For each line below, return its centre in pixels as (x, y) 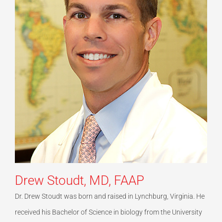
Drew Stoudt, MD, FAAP (80, 180)
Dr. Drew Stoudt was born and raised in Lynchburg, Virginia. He (110, 196)
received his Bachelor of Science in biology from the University (109, 212)
